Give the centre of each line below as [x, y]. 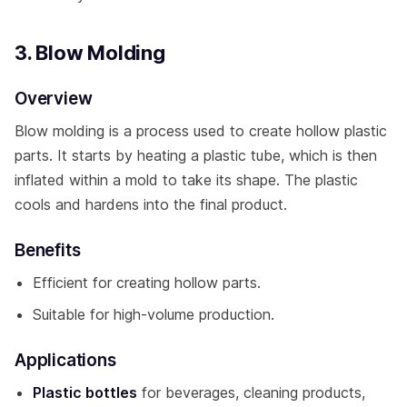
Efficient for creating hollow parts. [147, 282]
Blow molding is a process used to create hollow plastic [201, 130]
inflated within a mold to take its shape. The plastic [186, 179]
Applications [65, 360]
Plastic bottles [85, 392]
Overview [54, 98]
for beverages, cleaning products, [251, 392]
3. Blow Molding [90, 52]
